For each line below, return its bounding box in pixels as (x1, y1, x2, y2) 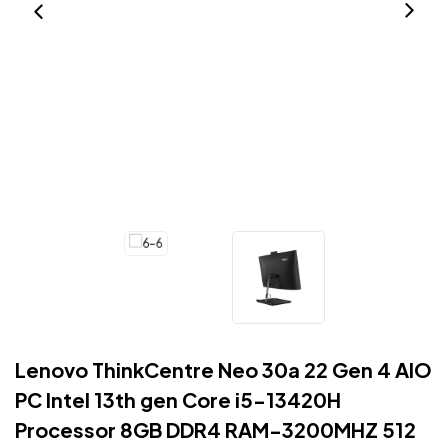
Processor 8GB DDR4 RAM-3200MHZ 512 (15, 416, 416, 442)
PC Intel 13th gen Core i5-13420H (15, 386, 341, 412)
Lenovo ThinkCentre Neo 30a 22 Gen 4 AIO (15, 356, 432, 382)
